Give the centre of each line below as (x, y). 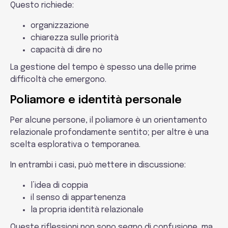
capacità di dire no (66, 50)
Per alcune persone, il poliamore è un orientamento (109, 120)
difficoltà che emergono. (58, 80)
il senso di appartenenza (78, 198)
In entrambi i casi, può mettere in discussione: (98, 165)
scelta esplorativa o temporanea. (75, 145)
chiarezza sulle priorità (75, 38)
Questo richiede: (42, 5)
